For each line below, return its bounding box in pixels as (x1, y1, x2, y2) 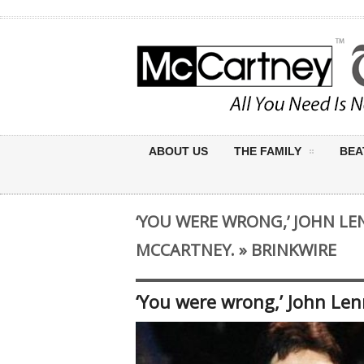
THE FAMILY (234, 145, 301, 158)
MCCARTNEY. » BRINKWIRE (136, 239, 336, 261)
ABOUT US (149, 145, 208, 158)
